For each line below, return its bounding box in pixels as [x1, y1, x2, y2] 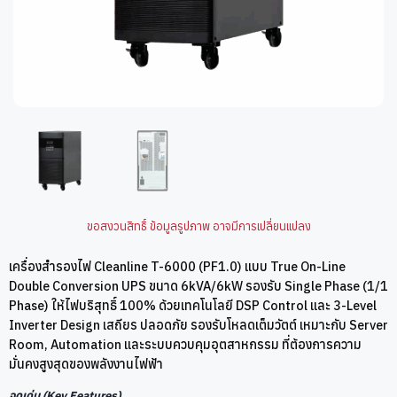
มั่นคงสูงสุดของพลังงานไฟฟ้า [9, 354, 163, 372]
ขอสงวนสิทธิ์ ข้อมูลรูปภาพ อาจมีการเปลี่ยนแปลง [86, 218, 311, 234]
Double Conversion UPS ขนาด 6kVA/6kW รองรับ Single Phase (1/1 [9, 276, 388, 294]
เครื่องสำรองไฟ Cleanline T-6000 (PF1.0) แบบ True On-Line [9, 257, 346, 275]
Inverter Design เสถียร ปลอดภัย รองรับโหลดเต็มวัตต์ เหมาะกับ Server [9, 315, 388, 333]
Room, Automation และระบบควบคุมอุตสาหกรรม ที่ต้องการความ [9, 335, 362, 353]
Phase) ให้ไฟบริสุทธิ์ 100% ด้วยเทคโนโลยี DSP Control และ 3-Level [9, 296, 377, 314]
